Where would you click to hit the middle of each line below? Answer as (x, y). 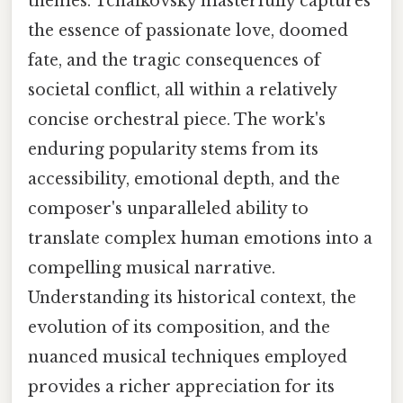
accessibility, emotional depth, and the (184, 179)
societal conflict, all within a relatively (182, 90)
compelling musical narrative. (152, 268)
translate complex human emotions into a (200, 238)
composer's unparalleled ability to (168, 208)
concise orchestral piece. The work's (177, 119)
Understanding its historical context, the (192, 297)
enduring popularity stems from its (173, 149)
